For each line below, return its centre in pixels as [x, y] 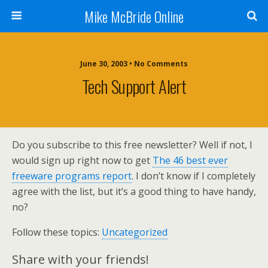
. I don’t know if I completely [194, 176]
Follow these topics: [57, 232]
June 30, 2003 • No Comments [134, 64]
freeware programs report [72, 176]
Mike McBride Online [134, 16]
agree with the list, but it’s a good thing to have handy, [134, 191]
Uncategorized [135, 232]
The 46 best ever [190, 160]
